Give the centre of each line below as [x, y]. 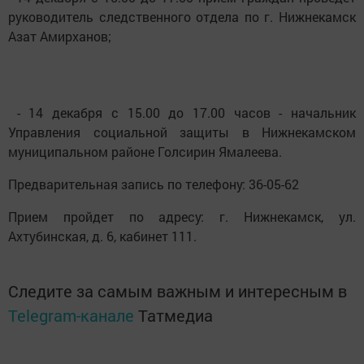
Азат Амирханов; [60, 36]
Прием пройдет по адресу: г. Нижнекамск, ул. [182, 217]
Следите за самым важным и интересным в [178, 291]
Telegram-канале [71, 315]
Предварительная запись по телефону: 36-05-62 [154, 184]
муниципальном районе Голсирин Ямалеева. [145, 152]
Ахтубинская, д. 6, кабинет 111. [102, 236]
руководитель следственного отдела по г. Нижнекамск [182, 17]
